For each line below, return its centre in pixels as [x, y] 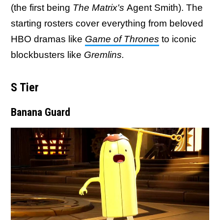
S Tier [25, 87]
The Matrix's [100, 8]
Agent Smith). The [165, 8]
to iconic [178, 39]
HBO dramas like [48, 39]
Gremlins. [104, 55]
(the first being [42, 8]
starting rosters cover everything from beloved [107, 23]
